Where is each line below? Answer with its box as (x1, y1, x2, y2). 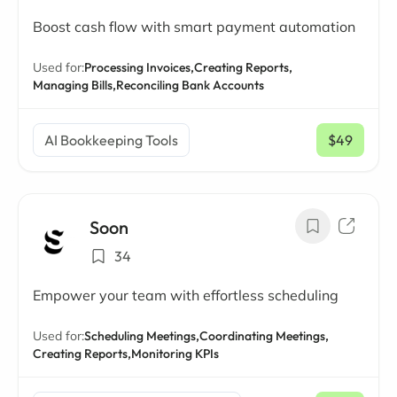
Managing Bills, (33, 77, 116, 93)
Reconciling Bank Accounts (116, 77, 264, 93)
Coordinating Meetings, (199, 328, 329, 344)
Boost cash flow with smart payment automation (33, 18, 355, 35)
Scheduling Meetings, (84, 328, 199, 344)
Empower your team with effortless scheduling (33, 286, 339, 304)
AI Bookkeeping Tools (44, 131, 178, 149)
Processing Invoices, (84, 59, 194, 75)
